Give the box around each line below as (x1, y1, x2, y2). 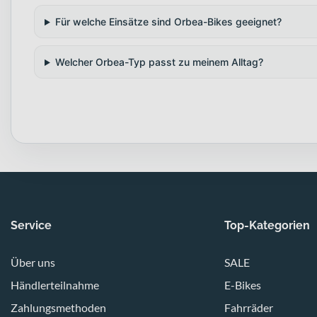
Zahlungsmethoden (11, 301, 106, 315)
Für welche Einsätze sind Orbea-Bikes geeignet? (54, 16, 282, 28)
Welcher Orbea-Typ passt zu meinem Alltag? (54, 56, 263, 69)
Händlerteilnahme (11, 278, 99, 292)
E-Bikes (224, 278, 261, 292)
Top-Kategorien (224, 219, 310, 233)
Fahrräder (224, 301, 273, 315)
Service (11, 219, 52, 233)
